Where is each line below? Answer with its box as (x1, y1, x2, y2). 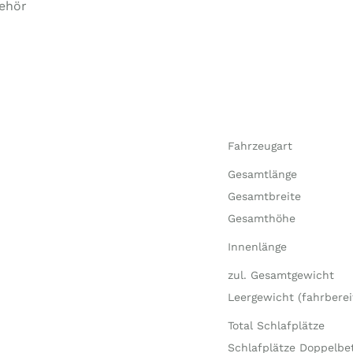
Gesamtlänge (227, 168, 297, 180)
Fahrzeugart (227, 139, 292, 152)
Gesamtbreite (227, 190, 301, 203)
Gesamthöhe (227, 212, 295, 225)
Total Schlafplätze (227, 319, 325, 332)
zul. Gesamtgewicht (227, 269, 334, 281)
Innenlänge (227, 240, 287, 253)
